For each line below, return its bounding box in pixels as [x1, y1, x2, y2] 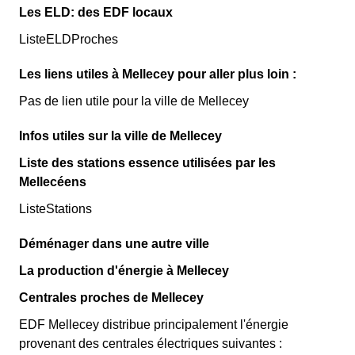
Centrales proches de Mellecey [19, 291, 204, 304]
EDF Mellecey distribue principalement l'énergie [19, 318, 288, 331]
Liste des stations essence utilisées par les [19, 156, 276, 170]
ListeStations [19, 202, 92, 216]
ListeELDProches [19, 32, 118, 46]
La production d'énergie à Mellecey [19, 264, 229, 277]
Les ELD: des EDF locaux [19, 6, 173, 19]
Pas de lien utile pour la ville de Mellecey [19, 94, 249, 108]
